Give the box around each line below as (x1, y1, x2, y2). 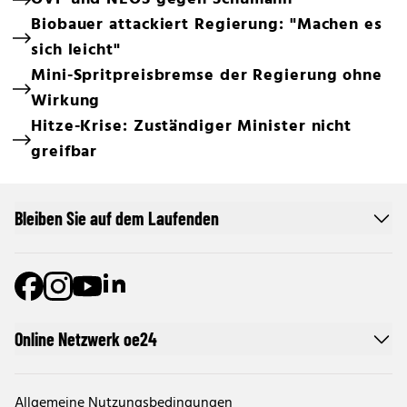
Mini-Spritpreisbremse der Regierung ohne (31, 63, 382, 89)
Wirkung (31, 88, 101, 114)
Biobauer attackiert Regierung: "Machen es (31, 12, 382, 38)
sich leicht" (31, 37, 121, 64)
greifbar (31, 139, 98, 165)
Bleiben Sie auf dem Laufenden (15, 207, 219, 229)
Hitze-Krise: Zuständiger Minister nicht (31, 114, 352, 140)
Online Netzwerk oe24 (15, 328, 157, 350)
